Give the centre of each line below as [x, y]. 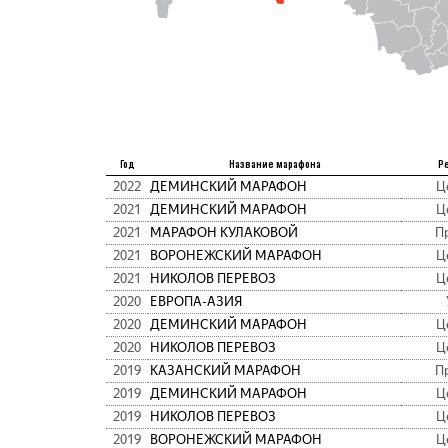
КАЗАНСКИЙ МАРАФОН [225, 371]
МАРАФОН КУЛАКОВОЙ [224, 233]
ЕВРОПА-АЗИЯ [196, 302]
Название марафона [274, 164]
